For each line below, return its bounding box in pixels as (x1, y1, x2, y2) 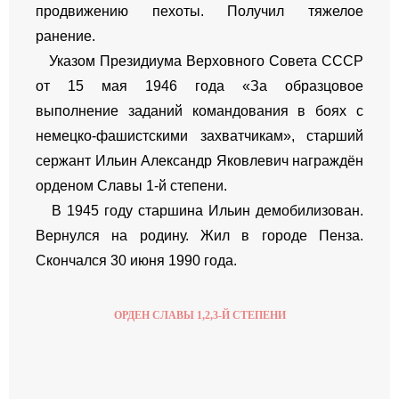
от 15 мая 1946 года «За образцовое (36, 78, 363, 94)
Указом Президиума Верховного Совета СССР (36, 53, 363, 69)
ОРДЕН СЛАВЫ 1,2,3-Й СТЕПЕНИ (113, 309, 286, 322)
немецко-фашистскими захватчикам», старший (36, 128, 363, 144)
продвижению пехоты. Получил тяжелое (36, 4, 363, 20)
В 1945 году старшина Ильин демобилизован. (36, 203, 363, 219)
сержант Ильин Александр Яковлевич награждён (36, 153, 363, 169)
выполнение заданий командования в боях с (36, 103, 363, 119)
